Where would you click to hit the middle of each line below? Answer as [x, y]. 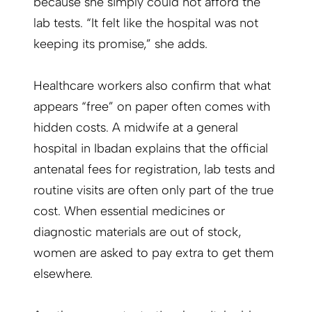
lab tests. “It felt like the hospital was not [146, 23]
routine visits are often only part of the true [154, 190]
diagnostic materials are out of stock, [137, 232]
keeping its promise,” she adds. [122, 44]
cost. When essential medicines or [129, 211]
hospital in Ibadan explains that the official [151, 149]
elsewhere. [63, 274]
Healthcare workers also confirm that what [152, 86]
